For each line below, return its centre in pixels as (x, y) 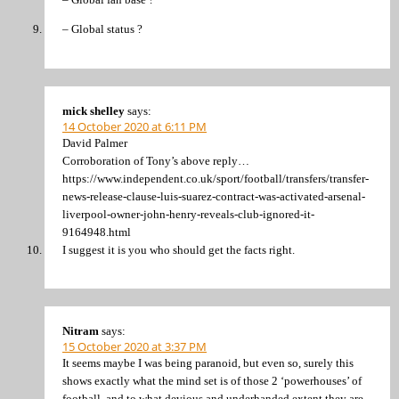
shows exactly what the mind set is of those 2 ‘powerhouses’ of (212, 381)
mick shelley (94, 110)
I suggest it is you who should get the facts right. (179, 249)
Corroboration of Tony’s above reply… (156, 160)
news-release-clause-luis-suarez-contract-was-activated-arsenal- (214, 196)
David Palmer (95, 142)
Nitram (81, 331)
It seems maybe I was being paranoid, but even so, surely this (208, 363)
